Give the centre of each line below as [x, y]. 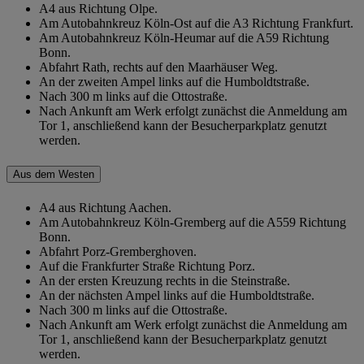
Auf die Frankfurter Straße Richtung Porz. [147, 266]
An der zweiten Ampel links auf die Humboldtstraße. [174, 81]
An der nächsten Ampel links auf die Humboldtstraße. [177, 296]
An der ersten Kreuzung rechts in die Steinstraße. [165, 281]
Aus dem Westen [54, 175]
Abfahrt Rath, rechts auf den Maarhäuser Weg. [158, 67]
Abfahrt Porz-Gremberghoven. [118, 252]
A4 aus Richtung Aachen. [105, 208]
